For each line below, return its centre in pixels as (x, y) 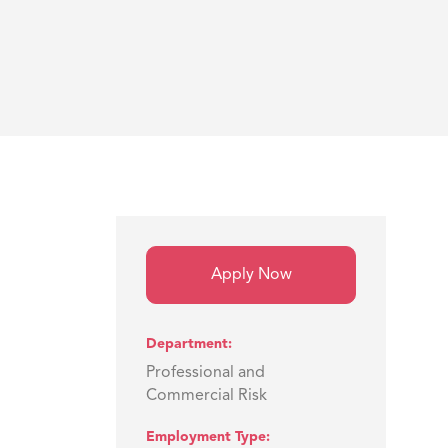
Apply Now (251, 275)
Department (187, 344)
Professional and (205, 373)
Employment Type (206, 436)
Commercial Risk (206, 396)
